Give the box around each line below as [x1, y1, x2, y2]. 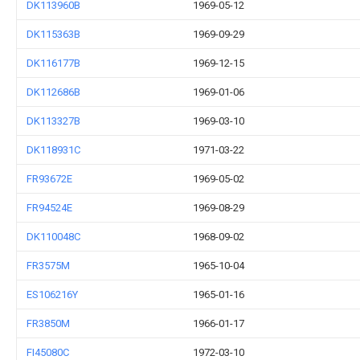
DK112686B [27, 86, 80, 98]
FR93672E [27, 173, 72, 185]
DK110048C [27, 231, 80, 243]
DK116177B [27, 57, 80, 69]
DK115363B [27, 28, 80, 40]
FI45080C [27, 346, 69, 358]
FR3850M [27, 317, 70, 329]
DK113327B [27, 115, 80, 127]
